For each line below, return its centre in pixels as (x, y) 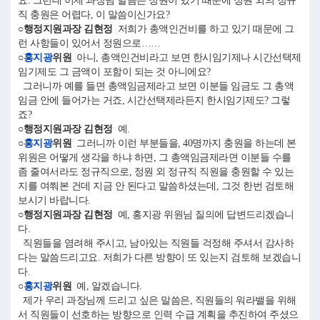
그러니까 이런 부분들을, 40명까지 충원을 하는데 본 (184, 143)
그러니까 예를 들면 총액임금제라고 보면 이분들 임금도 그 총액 (156, 86)
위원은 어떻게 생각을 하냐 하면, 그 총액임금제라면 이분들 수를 (155, 157)
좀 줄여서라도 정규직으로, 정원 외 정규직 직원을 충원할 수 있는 (156, 172)
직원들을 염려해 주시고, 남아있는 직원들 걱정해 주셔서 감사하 (156, 243)
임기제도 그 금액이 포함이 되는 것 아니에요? (114, 72)
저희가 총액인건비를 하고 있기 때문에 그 (203, 29)
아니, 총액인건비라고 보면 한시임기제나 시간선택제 (186, 57)
